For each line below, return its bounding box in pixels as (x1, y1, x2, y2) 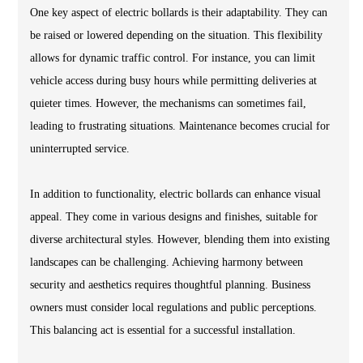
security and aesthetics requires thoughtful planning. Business (30, 279, 310, 291)
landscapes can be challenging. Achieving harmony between (30, 256, 303, 268)
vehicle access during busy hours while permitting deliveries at (30, 75, 317, 87)
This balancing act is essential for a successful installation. (30, 324, 296, 336)
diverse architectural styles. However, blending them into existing (30, 233, 330, 246)
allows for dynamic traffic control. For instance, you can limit (30, 52, 315, 64)
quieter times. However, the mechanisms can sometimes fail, (30, 97, 306, 109)
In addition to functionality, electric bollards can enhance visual (30, 188, 321, 200)
